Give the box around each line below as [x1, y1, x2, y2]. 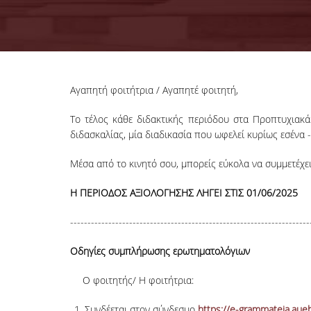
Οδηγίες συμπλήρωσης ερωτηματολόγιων [69, 244, 250, 258]
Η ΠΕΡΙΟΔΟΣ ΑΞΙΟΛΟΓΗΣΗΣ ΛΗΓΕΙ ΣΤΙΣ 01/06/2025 [69, 186, 298, 199]
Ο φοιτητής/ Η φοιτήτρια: [83, 274, 194, 287]
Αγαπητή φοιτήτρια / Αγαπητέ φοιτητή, [69, 83, 238, 96]
